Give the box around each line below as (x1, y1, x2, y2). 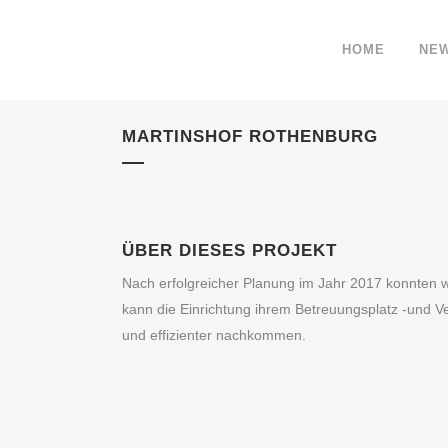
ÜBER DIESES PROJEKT (122, 241, 337, 260)
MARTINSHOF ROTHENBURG (122, 127, 378, 146)
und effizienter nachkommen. (122, 327, 306, 343)
